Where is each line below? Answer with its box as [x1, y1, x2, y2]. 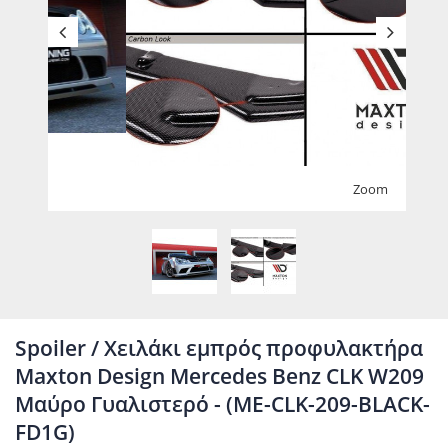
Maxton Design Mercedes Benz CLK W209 [15, 362, 424, 390]
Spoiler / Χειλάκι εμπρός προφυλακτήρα [15, 334, 423, 362]
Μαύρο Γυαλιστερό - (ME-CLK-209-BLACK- [15, 390, 430, 418]
